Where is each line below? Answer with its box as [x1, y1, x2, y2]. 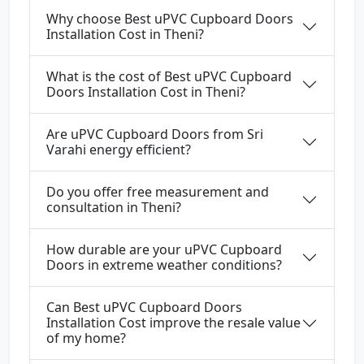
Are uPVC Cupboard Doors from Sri [46, 125, 263, 144]
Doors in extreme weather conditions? [46, 256, 282, 275]
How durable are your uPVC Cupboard [46, 240, 282, 259]
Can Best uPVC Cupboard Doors [46, 298, 242, 317]
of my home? [46, 329, 126, 348]
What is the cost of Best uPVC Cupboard [46, 67, 292, 86]
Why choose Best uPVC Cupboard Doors [46, 10, 293, 28]
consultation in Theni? [46, 198, 181, 217]
